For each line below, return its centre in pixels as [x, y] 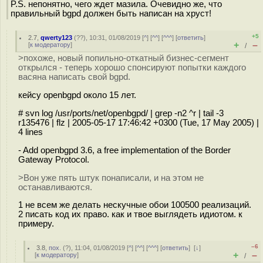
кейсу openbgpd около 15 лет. [77, 95]
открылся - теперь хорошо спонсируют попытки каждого [132, 68]
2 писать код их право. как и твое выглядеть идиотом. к [130, 215]
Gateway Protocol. [54, 159]
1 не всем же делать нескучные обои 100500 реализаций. [135, 205]
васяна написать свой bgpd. [74, 77]
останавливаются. [55, 187]
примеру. [36, 224]
